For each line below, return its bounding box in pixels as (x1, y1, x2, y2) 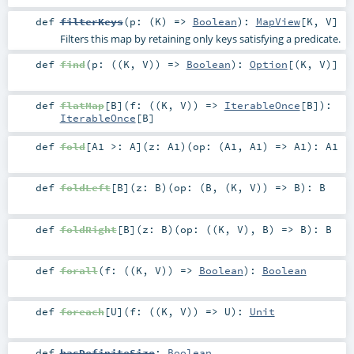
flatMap (59, 99, 104, 112)
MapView (255, 15, 300, 28)
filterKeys (59, 15, 123, 28)
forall (59, 263, 98, 277)
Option (249, 58, 288, 71)
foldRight (59, 222, 117, 235)
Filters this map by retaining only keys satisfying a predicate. (59, 32, 341, 47)
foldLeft (59, 181, 111, 194)
